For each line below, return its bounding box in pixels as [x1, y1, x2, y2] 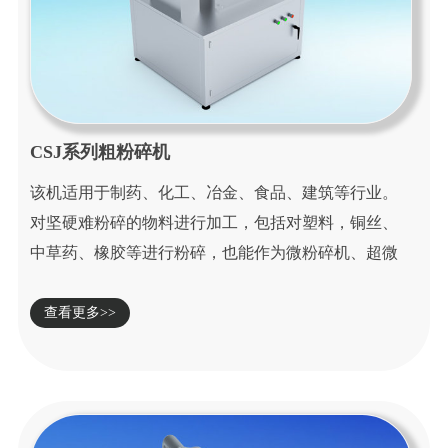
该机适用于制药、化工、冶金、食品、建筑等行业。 [30, 183, 399, 201]
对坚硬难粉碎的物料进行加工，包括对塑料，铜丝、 [30, 213, 399, 231]
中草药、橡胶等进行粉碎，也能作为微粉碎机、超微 [30, 243, 399, 261]
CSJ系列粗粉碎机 [30, 141, 171, 162]
